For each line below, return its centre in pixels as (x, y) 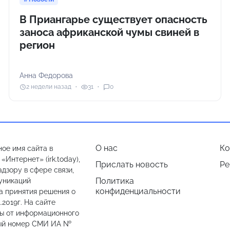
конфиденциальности (138, 191)
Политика (115, 181)
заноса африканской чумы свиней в (110, 32)
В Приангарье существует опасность (114, 19)
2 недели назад (49, 87)
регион (37, 45)
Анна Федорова (46, 75)
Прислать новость (132, 164)
